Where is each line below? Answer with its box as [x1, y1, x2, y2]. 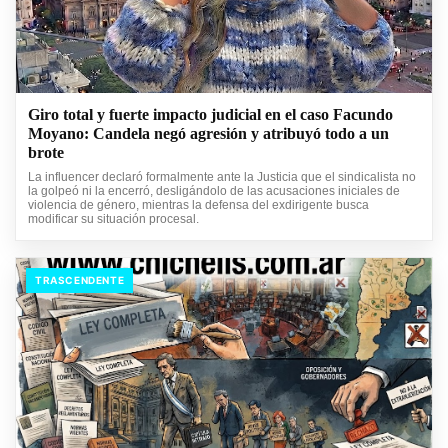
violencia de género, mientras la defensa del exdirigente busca [28, 198, 369, 213]
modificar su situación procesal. [28, 212, 199, 227]
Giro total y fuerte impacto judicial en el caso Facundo [28, 106, 393, 124]
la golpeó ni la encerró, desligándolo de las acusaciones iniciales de [28, 184, 400, 199]
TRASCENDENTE [35, 274, 125, 287]
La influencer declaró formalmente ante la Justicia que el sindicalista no [28, 170, 416, 185]
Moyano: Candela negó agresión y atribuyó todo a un [28, 125, 389, 143]
